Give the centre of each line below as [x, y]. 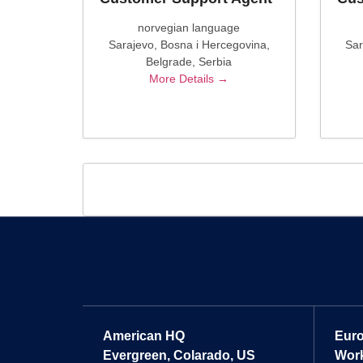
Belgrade [169, 62]
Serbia [216, 62]
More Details [184, 79]
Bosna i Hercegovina [213, 45]
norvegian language [189, 28]
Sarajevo [131, 45]
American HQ [144, 336]
